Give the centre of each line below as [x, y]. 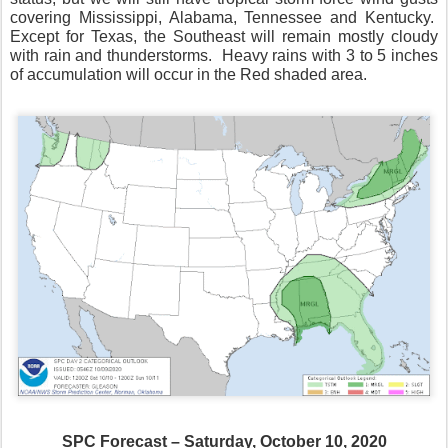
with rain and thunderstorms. [111, 55]
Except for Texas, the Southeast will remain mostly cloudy [224, 36]
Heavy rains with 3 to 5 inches [330, 55]
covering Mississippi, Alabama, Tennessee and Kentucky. [222, 17]
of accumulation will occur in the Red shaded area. [188, 74]
